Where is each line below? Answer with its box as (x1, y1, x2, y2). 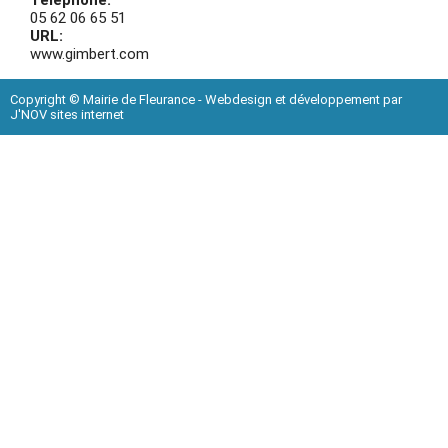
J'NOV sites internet (10, 107, 124, 123)
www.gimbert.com (30, 45, 149, 64)
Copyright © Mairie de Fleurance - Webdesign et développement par (10, 92, 402, 108)
